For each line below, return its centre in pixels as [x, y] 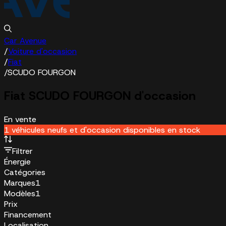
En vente [20, 119]
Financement [28, 214]
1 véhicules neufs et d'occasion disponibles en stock [102, 130]
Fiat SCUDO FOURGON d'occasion [100, 96]
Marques [20, 183]
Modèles [20, 193]
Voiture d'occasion [42, 51]
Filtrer [22, 151]
